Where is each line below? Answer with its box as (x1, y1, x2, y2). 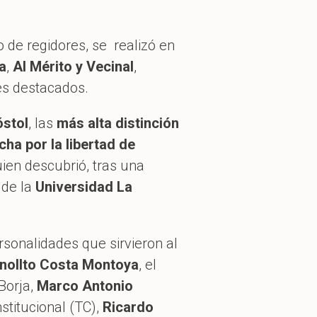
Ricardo (103, 298, 154, 316)
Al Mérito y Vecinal (13, 57, 134, 75)
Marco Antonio (37, 277, 133, 294)
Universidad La (35, 178, 132, 195)
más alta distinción (57, 114, 179, 132)
